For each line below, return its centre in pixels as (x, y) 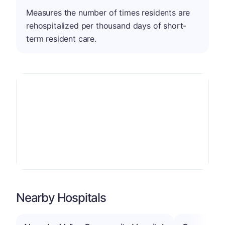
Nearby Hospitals (61, 197)
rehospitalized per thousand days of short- (106, 25)
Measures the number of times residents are (108, 12)
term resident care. (61, 38)
